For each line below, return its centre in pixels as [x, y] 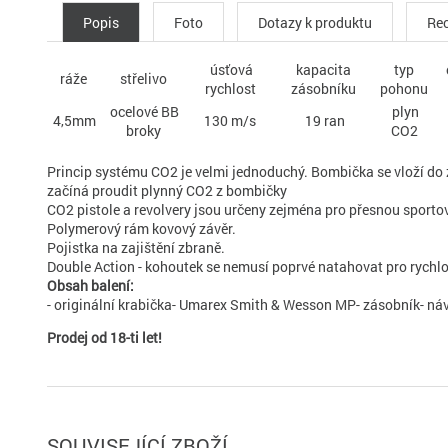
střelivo [143, 78]
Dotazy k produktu [315, 22]
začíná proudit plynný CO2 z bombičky [167, 190]
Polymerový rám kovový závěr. [141, 228]
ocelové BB [143, 111]
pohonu [404, 88]
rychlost [230, 88]
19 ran [323, 120]
